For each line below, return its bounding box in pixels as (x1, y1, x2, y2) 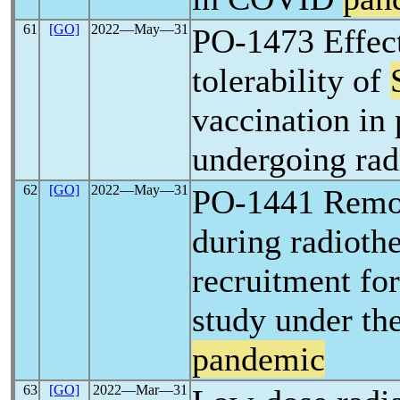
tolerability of (192, 62, 390, 99)
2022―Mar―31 (92, 382, 187, 397)
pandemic (192, 340, 325, 378)
